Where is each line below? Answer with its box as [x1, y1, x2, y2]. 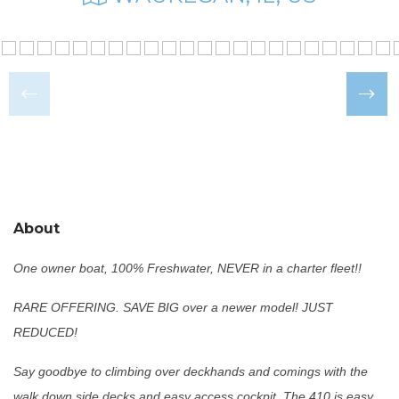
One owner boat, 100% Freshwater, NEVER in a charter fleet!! [13, 260, 362, 275]
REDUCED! [13, 324, 77, 339]
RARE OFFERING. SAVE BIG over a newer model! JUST [13, 299, 333, 314]
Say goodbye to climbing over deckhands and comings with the [13, 363, 368, 379]
